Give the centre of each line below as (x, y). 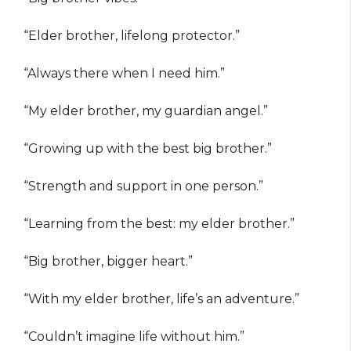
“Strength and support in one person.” (143, 186)
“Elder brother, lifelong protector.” (132, 36)
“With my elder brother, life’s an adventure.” (161, 299)
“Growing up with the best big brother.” (148, 149)
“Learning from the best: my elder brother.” (159, 224)
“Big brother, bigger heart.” (108, 262)
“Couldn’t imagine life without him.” (134, 337)
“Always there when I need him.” (124, 74)
